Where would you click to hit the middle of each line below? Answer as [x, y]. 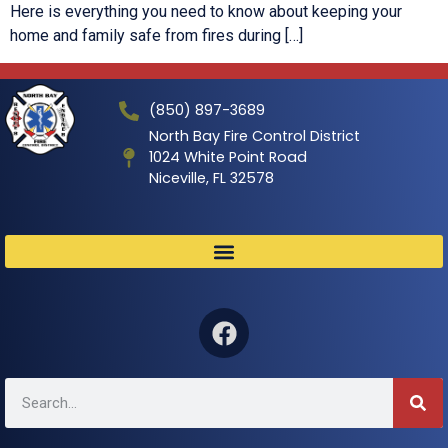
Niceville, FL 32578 [211, 178]
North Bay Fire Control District [254, 136]
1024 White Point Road [227, 157]
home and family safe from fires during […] [156, 36]
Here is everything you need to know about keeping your [206, 12]
